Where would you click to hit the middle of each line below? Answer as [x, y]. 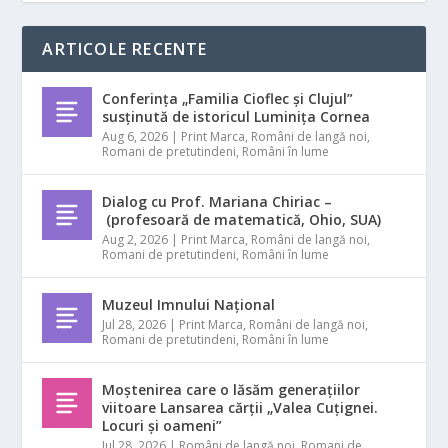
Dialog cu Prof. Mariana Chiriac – [217, 201]
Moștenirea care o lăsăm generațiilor [231, 389]
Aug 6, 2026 [135, 136]
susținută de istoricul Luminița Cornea [236, 116]
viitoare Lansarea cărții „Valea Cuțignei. [240, 407]
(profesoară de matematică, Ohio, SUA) [242, 219]
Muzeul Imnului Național [189, 304]
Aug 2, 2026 [135, 239]
